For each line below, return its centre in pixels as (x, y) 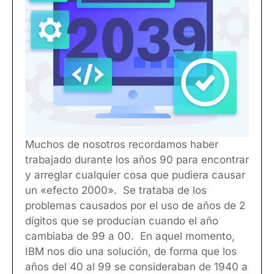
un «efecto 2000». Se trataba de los (116, 190)
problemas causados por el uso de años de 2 (135, 206)
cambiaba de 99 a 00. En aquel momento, (130, 236)
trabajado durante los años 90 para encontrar (137, 160)
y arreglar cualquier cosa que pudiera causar (135, 175)
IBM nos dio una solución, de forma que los (131, 251)
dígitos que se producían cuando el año (122, 221)
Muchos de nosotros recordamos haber (122, 144)
